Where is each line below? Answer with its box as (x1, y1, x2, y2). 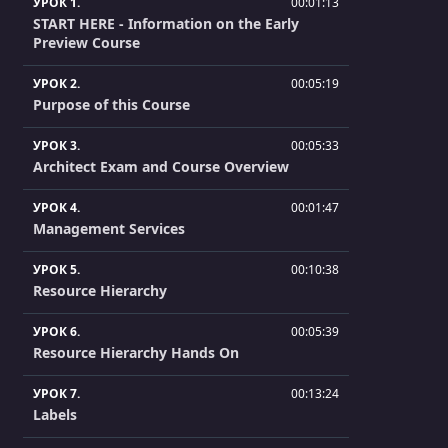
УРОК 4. (33, 198, 80, 216)
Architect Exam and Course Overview (33, 156, 289, 176)
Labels (33, 404, 77, 424)
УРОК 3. (33, 136, 80, 154)
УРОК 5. (33, 260, 80, 278)
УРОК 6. (33, 322, 80, 340)
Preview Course (33, 32, 140, 52)
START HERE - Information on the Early (33, 13, 299, 33)
